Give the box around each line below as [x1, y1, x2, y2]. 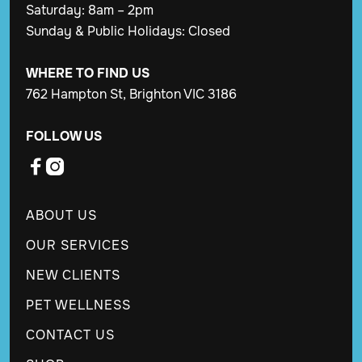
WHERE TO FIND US [26, 64, 149, 82]
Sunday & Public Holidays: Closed [26, 22, 230, 40]
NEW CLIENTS [26, 266, 120, 284]
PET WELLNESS [26, 296, 131, 314]
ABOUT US [26, 206, 97, 224]
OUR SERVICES [26, 236, 129, 254]
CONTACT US [26, 326, 115, 343]
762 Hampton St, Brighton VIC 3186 [26, 85, 237, 103]
